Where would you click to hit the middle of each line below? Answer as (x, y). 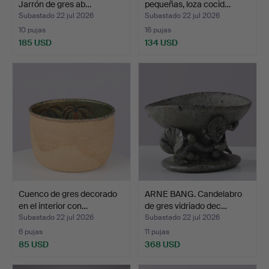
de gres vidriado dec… (186, 206)
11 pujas (157, 231)
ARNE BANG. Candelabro (193, 194)
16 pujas (158, 30)
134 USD (161, 42)
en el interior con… (53, 206)
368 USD (162, 244)
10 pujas (32, 30)
